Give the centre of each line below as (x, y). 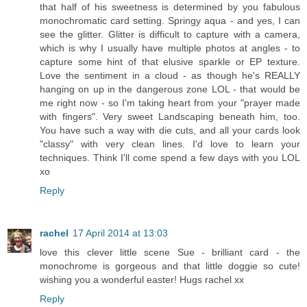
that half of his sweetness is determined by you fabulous (170, 7)
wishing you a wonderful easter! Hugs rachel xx (142, 280)
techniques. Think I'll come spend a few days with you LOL (170, 158)
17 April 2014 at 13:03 (120, 233)
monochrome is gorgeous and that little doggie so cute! (170, 266)
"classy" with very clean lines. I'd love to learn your (170, 144)
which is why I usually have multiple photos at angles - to (170, 48)
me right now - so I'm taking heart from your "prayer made (170, 103)
